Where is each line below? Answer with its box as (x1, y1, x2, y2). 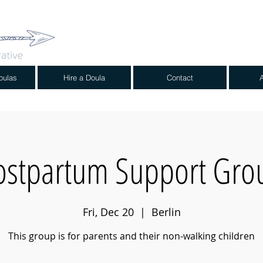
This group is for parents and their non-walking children (8, 230, 255, 242)
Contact (167, 73, 193, 82)
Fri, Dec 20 (82, 205, 134, 219)
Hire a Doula (63, 73, 105, 82)
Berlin (151, 205, 181, 219)
